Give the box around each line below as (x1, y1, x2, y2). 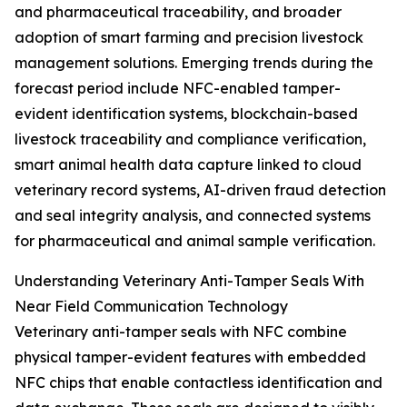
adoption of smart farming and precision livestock (15, 28, 363, 47)
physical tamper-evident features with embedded (15, 348, 366, 367)
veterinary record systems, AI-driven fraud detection (15, 181, 386, 200)
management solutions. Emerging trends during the (15, 54, 373, 73)
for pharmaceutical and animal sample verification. (15, 232, 375, 251)
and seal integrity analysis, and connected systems (15, 206, 371, 225)
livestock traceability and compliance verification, (15, 130, 366, 149)
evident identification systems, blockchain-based (15, 104, 358, 124)
